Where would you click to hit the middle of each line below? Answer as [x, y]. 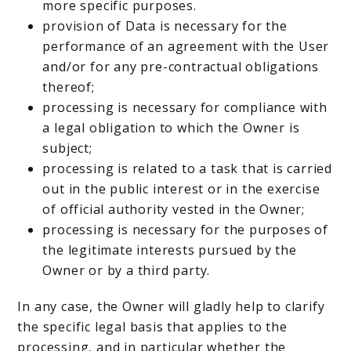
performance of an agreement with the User [186, 46]
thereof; [69, 87]
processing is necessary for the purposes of [185, 230]
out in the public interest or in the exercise [181, 189]
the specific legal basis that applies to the [152, 327]
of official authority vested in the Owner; [174, 209]
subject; [67, 148]
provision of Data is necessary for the [165, 26]
